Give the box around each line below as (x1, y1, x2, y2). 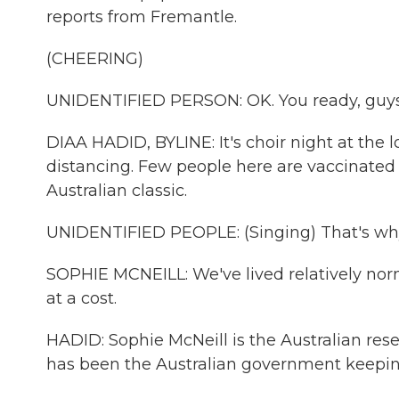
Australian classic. (46, 181, 187, 200)
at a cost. (46, 289, 117, 308)
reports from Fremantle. (46, 7, 237, 27)
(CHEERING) (46, 49, 143, 69)
